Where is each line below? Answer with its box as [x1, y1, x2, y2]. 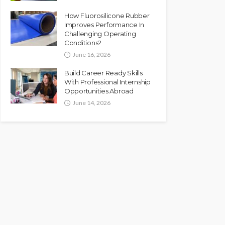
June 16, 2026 [73, 50, 110, 58]
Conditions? [64, 38, 102, 47]
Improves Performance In [64, 20, 145, 29]
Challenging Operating [64, 29, 136, 38]
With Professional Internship [64, 77, 151, 86]
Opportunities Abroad [64, 86, 134, 95]
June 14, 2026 [73, 98, 110, 106]
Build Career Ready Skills [64, 68, 143, 77]
